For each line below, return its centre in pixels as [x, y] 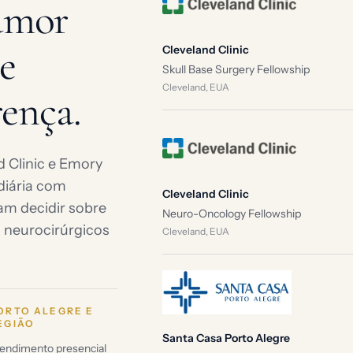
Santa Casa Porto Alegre [226, 338]
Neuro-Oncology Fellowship [231, 214]
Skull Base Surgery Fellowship [236, 69]
